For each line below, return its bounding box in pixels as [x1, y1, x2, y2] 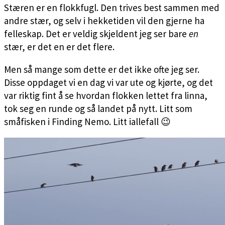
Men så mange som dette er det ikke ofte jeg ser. [4, 63, 199, 75]
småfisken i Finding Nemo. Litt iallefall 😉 [4, 115, 171, 128]
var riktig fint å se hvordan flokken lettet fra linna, [4, 89, 207, 101]
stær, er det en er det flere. [4, 40, 115, 53]
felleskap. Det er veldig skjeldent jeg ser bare [4, 27, 189, 40]
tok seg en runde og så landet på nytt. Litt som [4, 102, 192, 115]
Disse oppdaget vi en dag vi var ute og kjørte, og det [4, 76, 213, 88]
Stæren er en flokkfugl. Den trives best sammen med [4, 1, 219, 14]
